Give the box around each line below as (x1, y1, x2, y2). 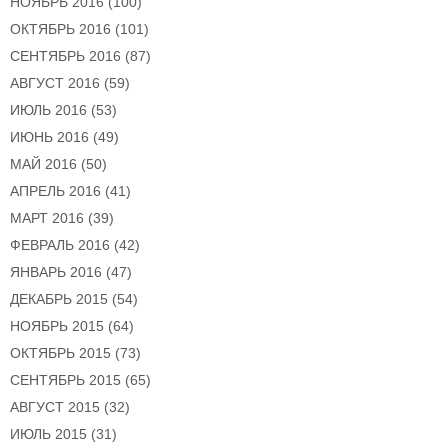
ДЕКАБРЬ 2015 (10, 291, 108, 308)
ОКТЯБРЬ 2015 (10, 345, 111, 362)
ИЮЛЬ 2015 (10, 426, 87, 443)
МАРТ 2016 (10, 210, 84, 227)
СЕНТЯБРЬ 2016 (10, 48, 121, 65)
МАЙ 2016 (10, 156, 77, 173)
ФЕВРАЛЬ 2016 (10, 237, 110, 254)
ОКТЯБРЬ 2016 (10, 21, 111, 38)
